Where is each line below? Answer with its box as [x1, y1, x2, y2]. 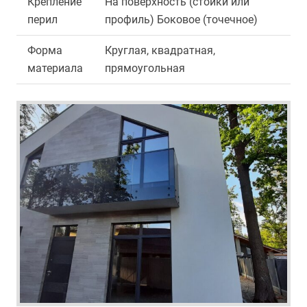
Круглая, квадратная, [105, 44, 215, 57]
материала [27, 62, 83, 75]
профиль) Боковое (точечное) [105, 13, 258, 26]
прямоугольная [105, 62, 185, 75]
